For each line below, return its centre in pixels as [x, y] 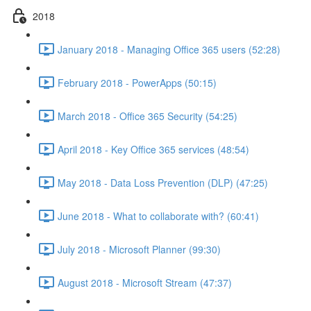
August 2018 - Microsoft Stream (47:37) [145, 282]
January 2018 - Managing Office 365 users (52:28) [169, 49]
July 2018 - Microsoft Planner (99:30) [139, 249]
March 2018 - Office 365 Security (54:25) [148, 116]
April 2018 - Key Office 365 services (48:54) [153, 149]
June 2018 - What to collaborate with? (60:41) [158, 216]
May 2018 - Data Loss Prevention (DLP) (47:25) [163, 182]
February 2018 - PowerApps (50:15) [137, 82]
